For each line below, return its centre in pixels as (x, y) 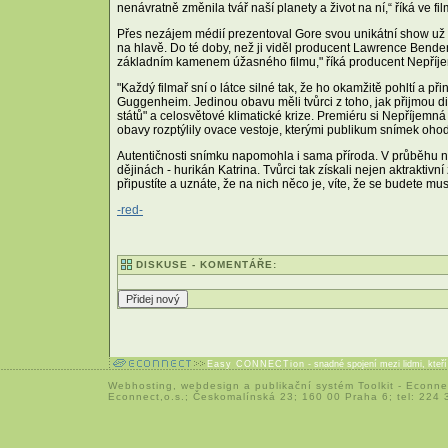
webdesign (210, 385)
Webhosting (140, 385)
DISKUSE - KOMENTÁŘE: (206, 264)
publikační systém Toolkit (324, 385)
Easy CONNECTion (256, 364)
